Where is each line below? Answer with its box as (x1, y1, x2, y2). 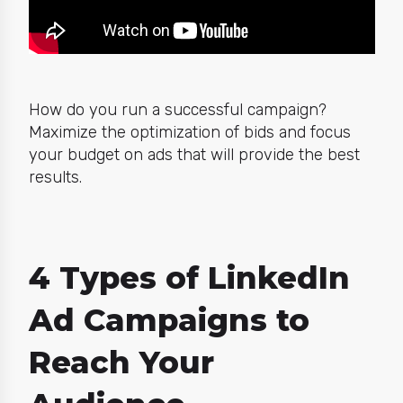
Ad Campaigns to (28, 300, 309, 339)
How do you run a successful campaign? (28, 100, 327, 121)
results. (28, 167, 82, 188)
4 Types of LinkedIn (28, 258, 350, 297)
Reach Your (28, 343, 214, 381)
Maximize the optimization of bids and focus (28, 122, 351, 143)
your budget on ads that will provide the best (28, 145, 360, 166)
